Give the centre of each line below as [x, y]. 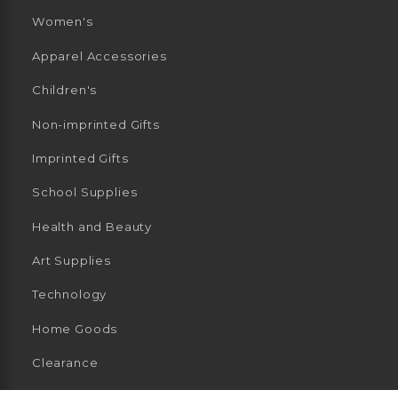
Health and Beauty [92, 226]
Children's [65, 90]
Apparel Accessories [99, 56]
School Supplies [85, 192]
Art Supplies [72, 261]
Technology [70, 295]
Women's [63, 22]
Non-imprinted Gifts [96, 124]
